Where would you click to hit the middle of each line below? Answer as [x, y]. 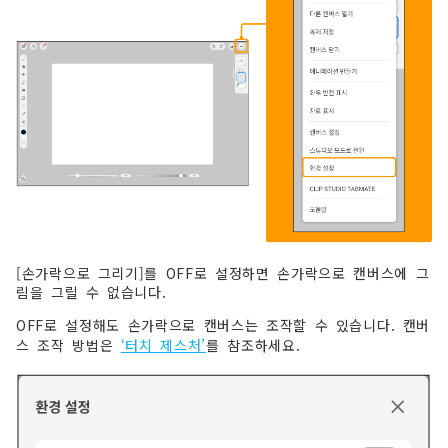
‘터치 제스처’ [163, 345]
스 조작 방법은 [68, 345]
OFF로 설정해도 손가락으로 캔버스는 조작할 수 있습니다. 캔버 [223, 325]
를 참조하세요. [253, 345]
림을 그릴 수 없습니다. [91, 292]
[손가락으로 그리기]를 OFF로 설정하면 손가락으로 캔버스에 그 [223, 273]
